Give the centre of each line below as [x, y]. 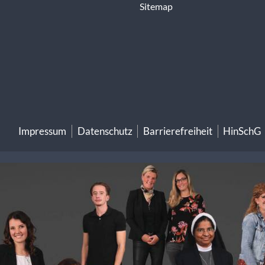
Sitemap [156, 7]
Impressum [43, 131]
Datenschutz [105, 131]
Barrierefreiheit [177, 131]
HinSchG [242, 131]
